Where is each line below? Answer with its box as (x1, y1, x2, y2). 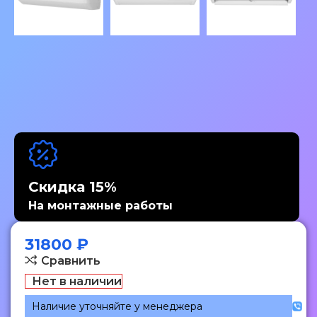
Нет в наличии (31, 275, 122, 289)
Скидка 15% (28, 178, 117, 196)
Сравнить (40, 253, 100, 267)
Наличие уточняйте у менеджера (32, 300, 202, 313)
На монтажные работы (28, 199, 173, 213)
